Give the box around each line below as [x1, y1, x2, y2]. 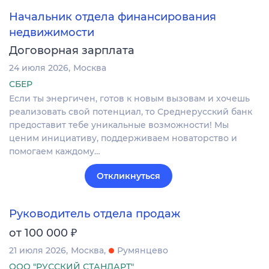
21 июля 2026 [9, 245, 66, 256]
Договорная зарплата [9, 44, 134, 58]
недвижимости [9, 26, 94, 40]
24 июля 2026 [9, 62, 68, 74]
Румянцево [117, 245, 168, 256]
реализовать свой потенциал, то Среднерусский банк [9, 106, 252, 118]
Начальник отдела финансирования [9, 10, 216, 23]
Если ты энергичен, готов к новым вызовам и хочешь [9, 93, 250, 104]
